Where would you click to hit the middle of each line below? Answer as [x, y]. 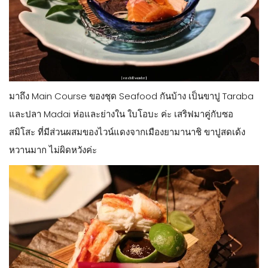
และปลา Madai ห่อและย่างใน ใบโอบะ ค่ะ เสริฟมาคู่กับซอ [121, 114]
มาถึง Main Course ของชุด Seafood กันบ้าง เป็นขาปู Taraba [131, 96]
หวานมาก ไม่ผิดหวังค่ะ [53, 150]
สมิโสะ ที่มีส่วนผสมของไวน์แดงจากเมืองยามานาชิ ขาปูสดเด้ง [127, 132]
